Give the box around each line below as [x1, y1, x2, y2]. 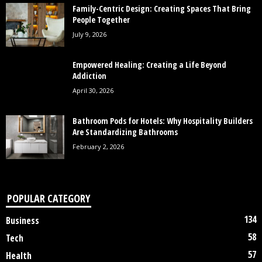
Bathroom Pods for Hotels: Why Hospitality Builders [73, 115, 253, 127]
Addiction [73, 70, 106, 82]
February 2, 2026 [73, 142, 124, 151]
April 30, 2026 [73, 86, 113, 95]
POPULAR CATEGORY [7, 191, 90, 206]
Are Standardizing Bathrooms [73, 126, 178, 138]
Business [6, 214, 39, 227]
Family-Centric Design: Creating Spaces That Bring [73, 3, 251, 15]
